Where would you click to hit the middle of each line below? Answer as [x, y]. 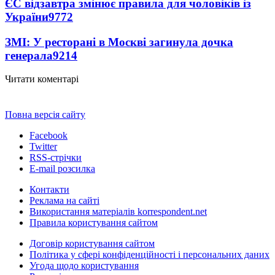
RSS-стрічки [56, 158]
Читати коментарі [42, 79]
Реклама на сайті [64, 201]
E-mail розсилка [62, 169]
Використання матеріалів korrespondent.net [118, 212]
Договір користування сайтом [92, 244]
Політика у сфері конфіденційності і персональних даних [149, 255]
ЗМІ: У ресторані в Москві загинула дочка [119, 42]
